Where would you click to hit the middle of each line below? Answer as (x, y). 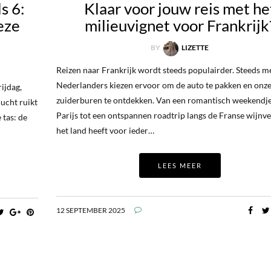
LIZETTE (195, 48)
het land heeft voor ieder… (105, 130)
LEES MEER (180, 165)
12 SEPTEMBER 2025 (90, 210)
